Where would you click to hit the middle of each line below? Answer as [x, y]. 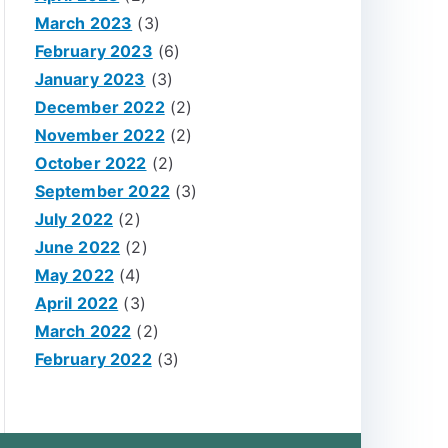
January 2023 [90, 79]
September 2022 [102, 191]
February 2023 [93, 51]
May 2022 [74, 275]
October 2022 [90, 163]
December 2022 [99, 107]
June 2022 [77, 247]
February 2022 [93, 359]
